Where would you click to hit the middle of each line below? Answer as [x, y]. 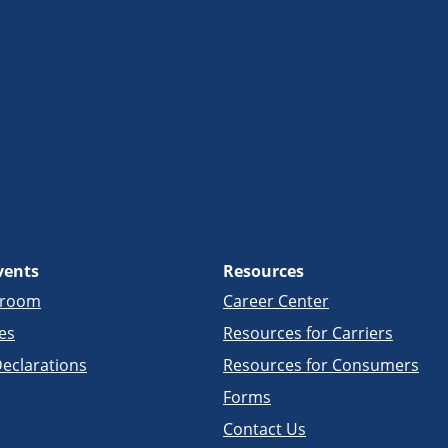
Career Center [276, 300]
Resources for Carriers [308, 332]
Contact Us [264, 428]
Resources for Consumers [321, 364]
